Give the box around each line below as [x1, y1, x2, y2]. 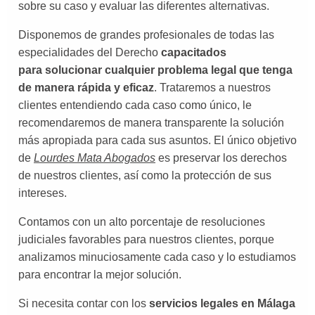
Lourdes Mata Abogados [34, 152, 155, 165]
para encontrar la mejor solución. [18, 269, 181, 281]
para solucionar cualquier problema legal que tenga [18, 64, 292, 77]
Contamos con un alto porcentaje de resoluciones [18, 216, 265, 229]
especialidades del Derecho [18, 46, 161, 59]
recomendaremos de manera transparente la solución [18, 117, 284, 129]
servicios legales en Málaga [149, 297, 295, 310]
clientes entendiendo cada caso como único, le [18, 99, 252, 112]
